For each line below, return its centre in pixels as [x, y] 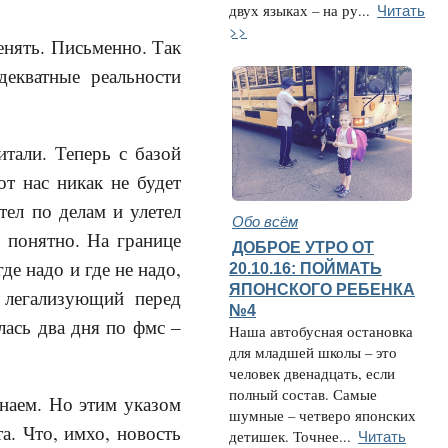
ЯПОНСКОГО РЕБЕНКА [322, 289]
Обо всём [265, 220]
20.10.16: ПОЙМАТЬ [305, 268]
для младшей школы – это [313, 352]
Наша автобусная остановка [321, 331]
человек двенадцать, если [312, 373]
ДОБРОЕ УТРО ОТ [303, 247]
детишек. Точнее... [290, 436]
